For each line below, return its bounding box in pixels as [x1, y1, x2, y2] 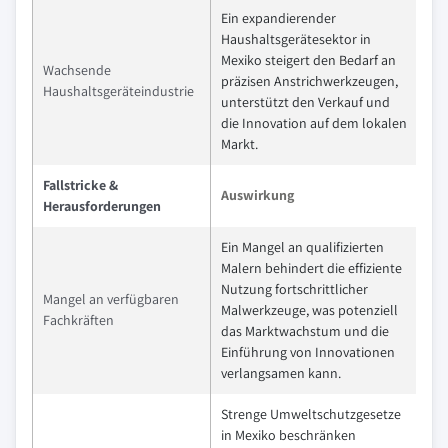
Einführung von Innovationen [221, 343, 395, 362]
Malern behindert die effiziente [221, 259, 402, 278]
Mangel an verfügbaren [43, 290, 179, 309]
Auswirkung [221, 186, 294, 205]
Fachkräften [43, 311, 114, 330]
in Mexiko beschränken [221, 426, 356, 445]
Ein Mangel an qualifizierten [221, 238, 384, 257]
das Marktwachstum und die [221, 322, 389, 341]
